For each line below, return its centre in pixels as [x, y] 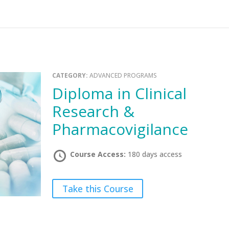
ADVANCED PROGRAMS [123, 75]
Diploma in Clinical [58, 93]
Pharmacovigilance [120, 129]
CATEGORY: [71, 75]
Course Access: [99, 154]
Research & [94, 111]
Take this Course [98, 189]
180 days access [155, 154]
